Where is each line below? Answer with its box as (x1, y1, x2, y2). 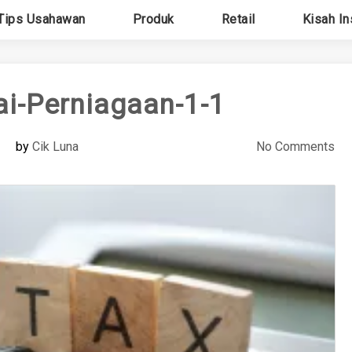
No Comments (255, 139, 335, 154)
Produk (132, 12, 174, 27)
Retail (221, 12, 255, 27)
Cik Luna (31, 139, 79, 154)
